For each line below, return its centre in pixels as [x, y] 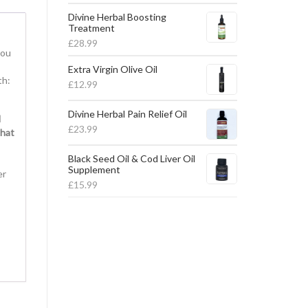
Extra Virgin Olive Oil [112, 69]
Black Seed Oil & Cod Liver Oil [131, 159]
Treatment [91, 28]
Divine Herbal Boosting [117, 17]
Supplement [94, 170]
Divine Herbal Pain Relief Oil [127, 114]
